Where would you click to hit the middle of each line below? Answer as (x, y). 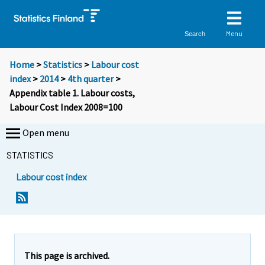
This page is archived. (67, 255)
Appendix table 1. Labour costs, (72, 93)
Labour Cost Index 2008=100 (66, 107)
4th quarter (91, 79)
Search (195, 33)
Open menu (46, 133)
